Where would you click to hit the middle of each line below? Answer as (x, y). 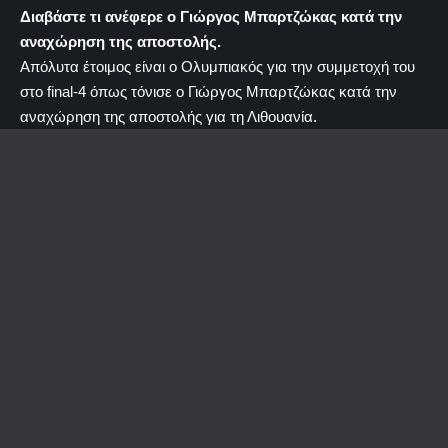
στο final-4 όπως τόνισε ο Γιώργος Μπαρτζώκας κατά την (208, 91)
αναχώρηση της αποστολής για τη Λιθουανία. (168, 116)
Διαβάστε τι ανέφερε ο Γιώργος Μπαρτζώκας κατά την (211, 16)
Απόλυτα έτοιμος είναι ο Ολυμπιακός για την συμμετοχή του (217, 66)
